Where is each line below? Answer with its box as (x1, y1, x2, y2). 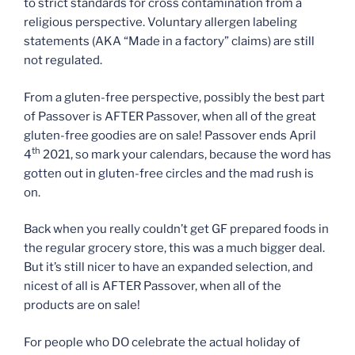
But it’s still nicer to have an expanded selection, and (24, 260, 313, 274)
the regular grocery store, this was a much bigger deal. (24, 241, 325, 255)
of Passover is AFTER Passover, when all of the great (24, 109, 316, 124)
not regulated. (24, 53, 102, 67)
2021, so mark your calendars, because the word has (40, 147, 331, 162)
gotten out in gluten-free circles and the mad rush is (24, 166, 314, 181)
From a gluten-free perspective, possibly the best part (24, 90, 325, 105)
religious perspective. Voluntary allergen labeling (24, 15, 297, 29)
